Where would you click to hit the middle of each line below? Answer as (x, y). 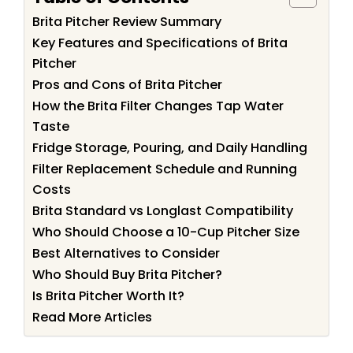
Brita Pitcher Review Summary (127, 21)
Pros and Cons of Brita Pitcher (127, 84)
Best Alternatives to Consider (126, 253)
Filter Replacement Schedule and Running (165, 169)
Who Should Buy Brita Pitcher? (127, 274)
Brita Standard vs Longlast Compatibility (163, 210)
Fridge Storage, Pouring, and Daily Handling (170, 147)
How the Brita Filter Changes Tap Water (158, 106)
